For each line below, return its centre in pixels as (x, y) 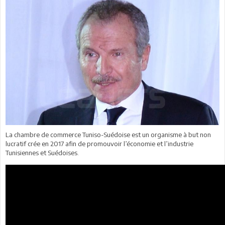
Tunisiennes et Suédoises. (42, 152)
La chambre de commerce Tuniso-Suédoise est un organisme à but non (108, 134)
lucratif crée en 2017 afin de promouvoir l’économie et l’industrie (99, 143)
